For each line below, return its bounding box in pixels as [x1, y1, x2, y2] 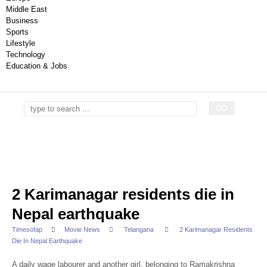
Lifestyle [6, 39, 35, 48]
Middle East [6, 5, 47, 14]
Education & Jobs [6, 61, 67, 70]
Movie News [64, 226, 100, 233]
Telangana [122, 226, 156, 233]
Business [6, 16, 38, 25]
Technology [6, 50, 45, 59]
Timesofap [12, 226, 42, 233]
